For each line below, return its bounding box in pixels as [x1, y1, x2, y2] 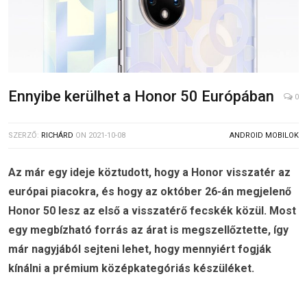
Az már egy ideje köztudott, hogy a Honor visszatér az [8, 166, 291, 180]
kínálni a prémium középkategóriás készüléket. [8, 262, 254, 275]
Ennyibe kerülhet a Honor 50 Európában [8, 88, 274, 106]
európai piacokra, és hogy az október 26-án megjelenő [8, 185, 291, 199]
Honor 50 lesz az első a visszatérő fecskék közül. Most [8, 204, 296, 218]
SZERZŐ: [8, 131, 41, 140]
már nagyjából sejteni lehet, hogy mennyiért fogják [8, 243, 271, 256]
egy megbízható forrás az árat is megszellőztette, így [8, 223, 288, 237]
